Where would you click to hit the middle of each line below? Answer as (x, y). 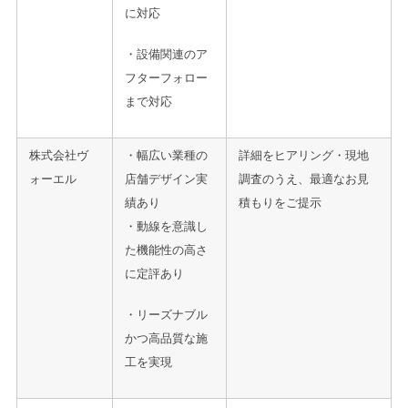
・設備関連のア (166, 55)
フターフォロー (166, 78)
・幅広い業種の (166, 155)
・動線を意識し (166, 226)
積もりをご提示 (280, 202)
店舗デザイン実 (166, 178)
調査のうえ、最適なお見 (304, 178)
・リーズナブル (166, 315)
